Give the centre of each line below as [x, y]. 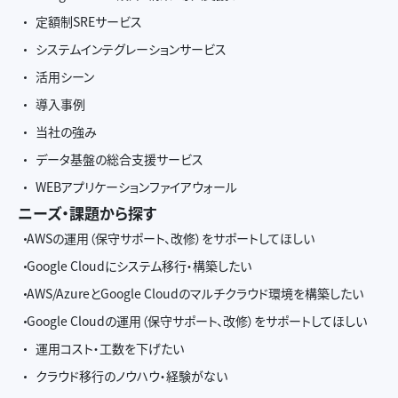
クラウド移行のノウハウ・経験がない [131, 376]
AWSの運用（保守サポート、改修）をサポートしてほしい [171, 238]
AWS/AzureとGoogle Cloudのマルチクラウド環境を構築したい [195, 293]
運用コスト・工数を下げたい [110, 348]
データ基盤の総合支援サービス [119, 159]
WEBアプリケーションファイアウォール [136, 187]
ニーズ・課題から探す [87, 213]
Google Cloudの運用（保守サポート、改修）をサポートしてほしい [197, 321]
